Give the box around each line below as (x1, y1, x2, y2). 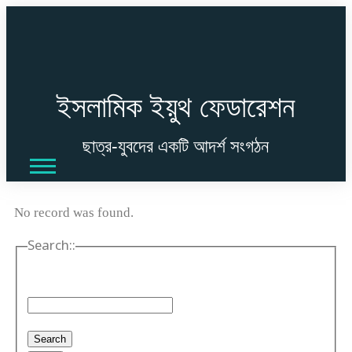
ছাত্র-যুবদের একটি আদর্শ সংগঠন (82, 135, 269, 156)
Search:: (27, 237, 75, 255)
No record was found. (14, 204, 134, 220)
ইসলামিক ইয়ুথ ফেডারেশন (56, 90, 295, 123)
